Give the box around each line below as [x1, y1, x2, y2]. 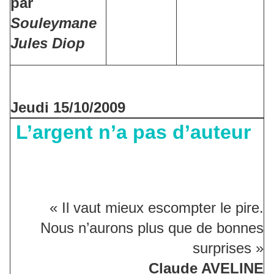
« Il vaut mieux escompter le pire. [50, 199, 264, 217]
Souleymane [10, 15, 97, 32]
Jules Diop [10, 35, 85, 52]
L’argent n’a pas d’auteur [10, 121, 251, 144]
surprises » [193, 240, 264, 257]
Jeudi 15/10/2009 [10, 99, 125, 116]
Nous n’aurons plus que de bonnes [40, 220, 264, 237]
